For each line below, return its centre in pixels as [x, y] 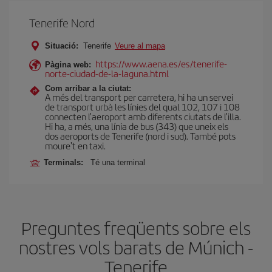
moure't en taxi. [75, 145]
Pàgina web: [68, 65]
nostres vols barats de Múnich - [136, 247]
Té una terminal [118, 162]
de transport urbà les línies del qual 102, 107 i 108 [142, 107]
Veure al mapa [140, 46]
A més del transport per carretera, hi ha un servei [139, 97]
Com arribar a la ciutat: [88, 88]
